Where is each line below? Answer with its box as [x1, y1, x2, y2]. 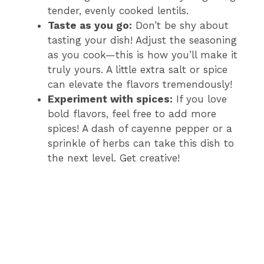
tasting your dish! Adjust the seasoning [48, 34, 237, 47]
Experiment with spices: [48, 93, 173, 105]
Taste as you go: [48, 19, 132, 32]
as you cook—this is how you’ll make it [48, 49, 237, 61]
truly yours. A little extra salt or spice [48, 64, 227, 76]
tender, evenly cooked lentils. [48, 5, 189, 17]
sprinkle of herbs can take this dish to [48, 137, 234, 150]
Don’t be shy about [132, 19, 229, 32]
